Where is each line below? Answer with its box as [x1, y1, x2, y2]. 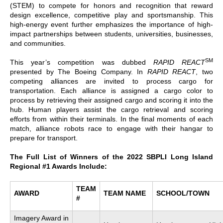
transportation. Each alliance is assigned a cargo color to [10, 86, 213, 95]
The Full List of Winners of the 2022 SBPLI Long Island [10, 152, 213, 161]
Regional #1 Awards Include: [10, 162, 107, 170]
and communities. [10, 39, 66, 47]
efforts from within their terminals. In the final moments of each [10, 114, 213, 123]
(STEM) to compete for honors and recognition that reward [10, 1, 213, 9]
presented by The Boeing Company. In [10, 67, 147, 76]
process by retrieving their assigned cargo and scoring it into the [10, 96, 213, 104]
